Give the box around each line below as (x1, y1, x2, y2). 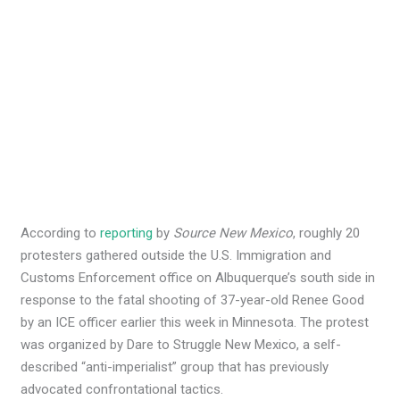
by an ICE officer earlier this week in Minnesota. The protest (21, 314, 370, 331)
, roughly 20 (293, 225, 361, 242)
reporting (100, 225, 154, 242)
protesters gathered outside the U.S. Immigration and (21, 247, 332, 264)
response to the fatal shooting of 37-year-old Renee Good (21, 292, 365, 309)
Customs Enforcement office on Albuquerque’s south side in (21, 270, 376, 287)
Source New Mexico (173, 225, 294, 242)
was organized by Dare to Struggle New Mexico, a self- (21, 337, 342, 354)
